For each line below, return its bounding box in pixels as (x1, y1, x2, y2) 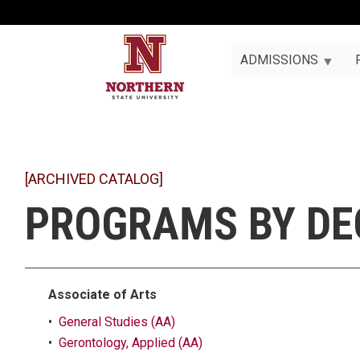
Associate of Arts (48, 287, 157, 302)
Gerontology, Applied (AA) (59, 335, 202, 350)
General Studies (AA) (59, 314, 175, 329)
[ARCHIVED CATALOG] (25, 170, 163, 187)
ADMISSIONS (239, 52, 318, 68)
